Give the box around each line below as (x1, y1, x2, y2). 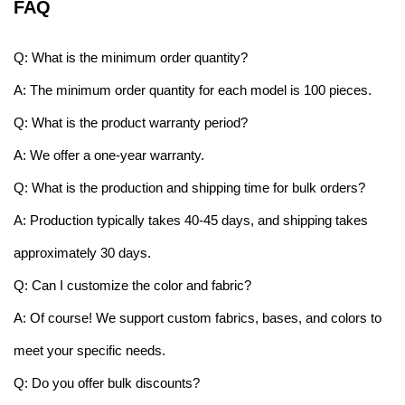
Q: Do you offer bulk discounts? (14, 374, 200, 391)
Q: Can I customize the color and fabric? (14, 277, 251, 293)
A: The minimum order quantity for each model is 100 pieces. (14, 81, 372, 98)
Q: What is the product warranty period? (14, 114, 248, 130)
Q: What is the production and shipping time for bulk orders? (14, 179, 365, 195)
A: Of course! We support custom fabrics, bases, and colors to (14, 309, 381, 325)
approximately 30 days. (14, 244, 151, 260)
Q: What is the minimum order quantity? (14, 49, 248, 65)
